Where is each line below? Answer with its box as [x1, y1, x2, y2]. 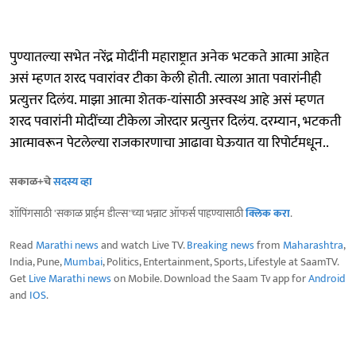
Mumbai [64, 252, 103, 271]
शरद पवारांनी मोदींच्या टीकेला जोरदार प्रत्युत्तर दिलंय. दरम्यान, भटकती [10, 109, 341, 133]
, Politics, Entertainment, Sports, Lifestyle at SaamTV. [103, 252, 339, 271]
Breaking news [187, 235, 254, 254]
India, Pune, [10, 252, 64, 271]
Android [308, 269, 346, 288]
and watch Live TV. [99, 235, 187, 254]
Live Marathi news [29, 269, 111, 288]
